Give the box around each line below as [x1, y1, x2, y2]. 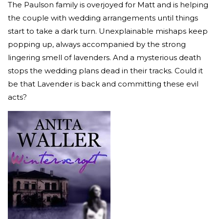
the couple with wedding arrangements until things [8, 13, 198, 22]
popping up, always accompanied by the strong [8, 39, 186, 49]
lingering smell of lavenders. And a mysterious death [8, 52, 201, 62]
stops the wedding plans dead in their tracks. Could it [8, 66, 203, 75]
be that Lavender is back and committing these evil [8, 79, 198, 88]
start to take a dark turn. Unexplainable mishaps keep [8, 26, 208, 36]
